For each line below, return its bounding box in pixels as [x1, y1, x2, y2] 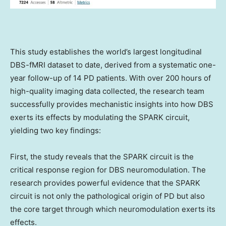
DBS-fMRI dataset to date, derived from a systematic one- [10, 60, 216, 70]
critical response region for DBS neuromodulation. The [10, 165, 206, 175]
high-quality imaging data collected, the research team [10, 86, 204, 96]
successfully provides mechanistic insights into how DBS [10, 99, 213, 109]
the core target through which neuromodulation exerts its [10, 204, 215, 214]
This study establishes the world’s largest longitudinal [10, 47, 202, 57]
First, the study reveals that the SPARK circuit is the [10, 152, 194, 162]
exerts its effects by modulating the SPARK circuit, [10, 112, 190, 123]
